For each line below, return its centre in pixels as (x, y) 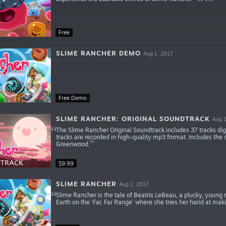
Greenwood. (73, 144)
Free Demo (72, 98)
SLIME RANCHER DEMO (98, 53)
